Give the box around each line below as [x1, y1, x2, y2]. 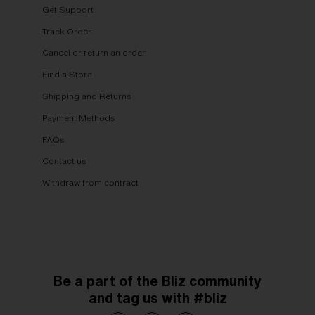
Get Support [42, 4, 94, 14]
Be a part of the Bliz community [53, 273, 262, 288]
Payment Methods [42, 112, 115, 122]
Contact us [42, 156, 86, 166]
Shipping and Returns [42, 91, 131, 101]
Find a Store [42, 70, 92, 79]
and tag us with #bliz [88, 290, 227, 305]
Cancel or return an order [42, 48, 146, 58]
